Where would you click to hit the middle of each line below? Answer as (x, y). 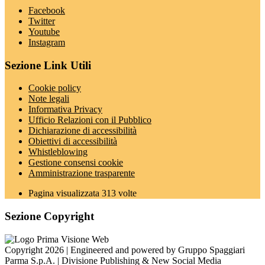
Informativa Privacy (65, 109)
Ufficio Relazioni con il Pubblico (90, 120)
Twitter (42, 21)
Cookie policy (55, 88)
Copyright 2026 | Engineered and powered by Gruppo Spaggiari (125, 250)
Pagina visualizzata (65, 193)
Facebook (47, 10)
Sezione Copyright (49, 216)
